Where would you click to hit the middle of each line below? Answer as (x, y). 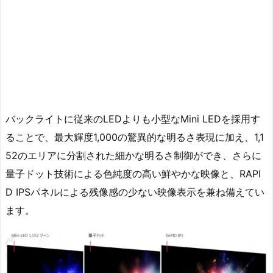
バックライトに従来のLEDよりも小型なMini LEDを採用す (133, 119)
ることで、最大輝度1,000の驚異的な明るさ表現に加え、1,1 (135, 137)
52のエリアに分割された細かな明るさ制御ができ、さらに (133, 156)
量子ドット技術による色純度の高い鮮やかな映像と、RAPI (133, 174)
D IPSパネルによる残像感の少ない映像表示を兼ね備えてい (135, 192)
